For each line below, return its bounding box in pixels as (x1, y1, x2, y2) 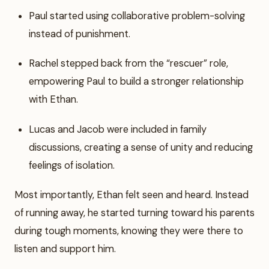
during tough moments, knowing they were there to (14, 224, 243, 237)
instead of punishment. (29, 28, 130, 41)
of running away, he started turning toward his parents (14, 206, 255, 219)
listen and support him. (14, 242, 116, 255)
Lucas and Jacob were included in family (29, 122, 207, 136)
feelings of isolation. (29, 159, 115, 172)
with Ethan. (29, 93, 78, 106)
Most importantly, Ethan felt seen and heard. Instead (14, 188, 249, 201)
